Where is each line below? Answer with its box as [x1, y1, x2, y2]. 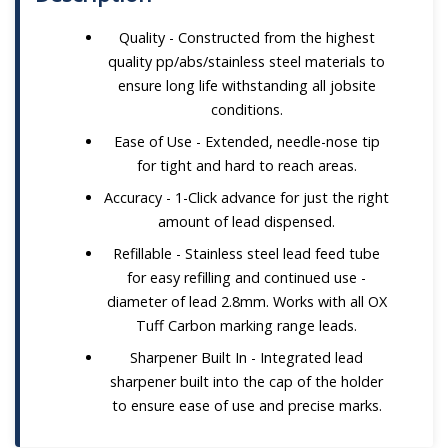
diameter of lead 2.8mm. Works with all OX [106, 291, 387, 311]
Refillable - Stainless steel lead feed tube [113, 243, 380, 263]
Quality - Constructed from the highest [118, 27, 375, 47]
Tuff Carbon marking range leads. [136, 315, 357, 335]
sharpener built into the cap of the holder [110, 371, 383, 391]
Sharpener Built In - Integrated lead [130, 347, 363, 367]
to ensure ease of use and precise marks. [111, 395, 382, 415]
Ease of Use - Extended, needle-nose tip [113, 131, 380, 151]
